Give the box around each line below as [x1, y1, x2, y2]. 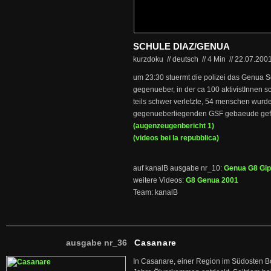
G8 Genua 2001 [186, 176, 238, 184]
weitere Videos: [133, 176, 186, 184]
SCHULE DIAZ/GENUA [133, 41, 230, 51]
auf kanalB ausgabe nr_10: [133, 164, 224, 172]
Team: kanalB [133, 188, 178, 197]
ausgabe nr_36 [66, 238, 127, 247]
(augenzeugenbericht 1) [133, 122, 214, 130]
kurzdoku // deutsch [133, 55, 200, 64]
